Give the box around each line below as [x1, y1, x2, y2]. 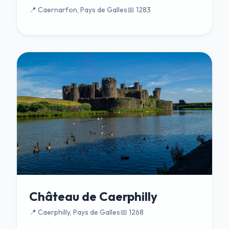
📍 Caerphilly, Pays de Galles [29, 208, 120, 217]
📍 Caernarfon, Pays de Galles [29, 5, 127, 15]
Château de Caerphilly [29, 189, 157, 204]
